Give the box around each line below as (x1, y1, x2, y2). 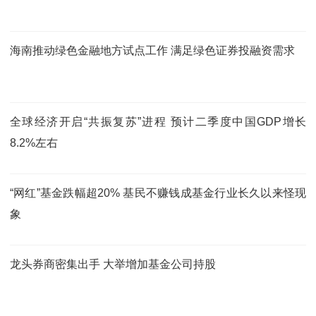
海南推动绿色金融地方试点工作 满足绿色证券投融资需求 (10, 44, 295, 56)
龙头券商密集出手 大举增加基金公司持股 (10, 257, 216, 270)
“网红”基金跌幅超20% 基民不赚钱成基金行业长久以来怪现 (10, 186, 306, 199)
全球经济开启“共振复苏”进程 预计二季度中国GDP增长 (10, 115, 306, 128)
